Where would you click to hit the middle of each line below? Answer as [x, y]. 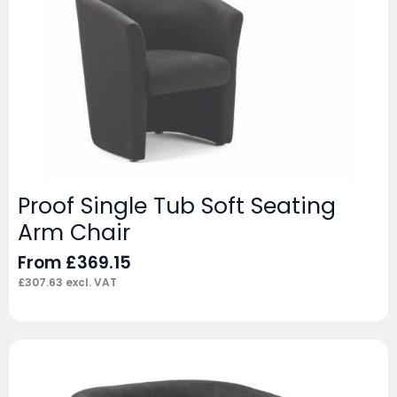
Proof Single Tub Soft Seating [177, 206]
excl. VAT [90, 282]
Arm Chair [74, 232]
